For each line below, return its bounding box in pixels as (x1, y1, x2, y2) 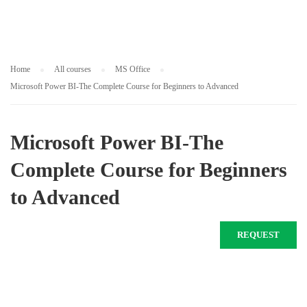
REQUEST (237, 230, 280, 240)
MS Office (115, 64, 150, 74)
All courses (54, 64, 91, 74)
